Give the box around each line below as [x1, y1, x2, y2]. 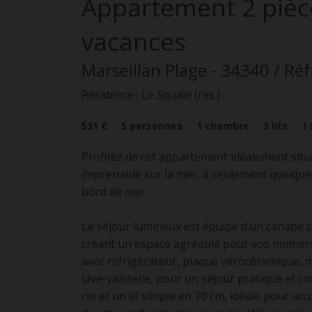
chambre [205, 119, 249, 132]
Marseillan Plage [81, 58, 207, 81]
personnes [130, 119, 182, 132]
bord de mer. [81, 184, 148, 199]
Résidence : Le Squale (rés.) [81, 87, 220, 102]
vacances [81, 25, 186, 58]
